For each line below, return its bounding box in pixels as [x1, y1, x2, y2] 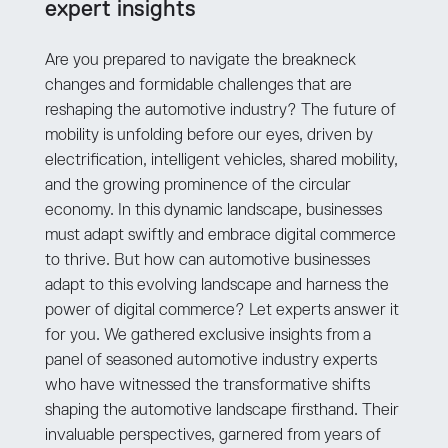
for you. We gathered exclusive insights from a [44, 326, 371, 344]
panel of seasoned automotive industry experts [44, 351, 377, 369]
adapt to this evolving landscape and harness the [44, 276, 389, 294]
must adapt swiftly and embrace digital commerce [44, 226, 396, 244]
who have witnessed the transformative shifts [44, 376, 370, 394]
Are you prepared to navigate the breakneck [44, 51, 356, 69]
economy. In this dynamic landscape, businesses [44, 201, 382, 219]
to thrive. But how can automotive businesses [44, 251, 370, 269]
